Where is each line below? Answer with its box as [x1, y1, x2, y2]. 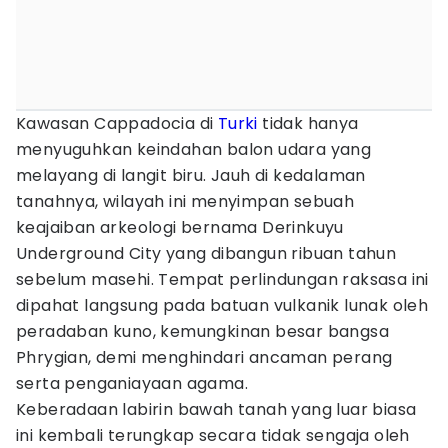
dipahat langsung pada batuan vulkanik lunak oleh [16, 294, 429, 317]
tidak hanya [257, 112, 359, 135]
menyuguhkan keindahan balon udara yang [16, 138, 372, 161]
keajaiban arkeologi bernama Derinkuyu [16, 216, 344, 239]
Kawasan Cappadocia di [16, 112, 218, 135]
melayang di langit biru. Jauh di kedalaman [16, 164, 366, 187]
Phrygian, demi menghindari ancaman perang [16, 346, 393, 369]
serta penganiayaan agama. [16, 372, 248, 395]
